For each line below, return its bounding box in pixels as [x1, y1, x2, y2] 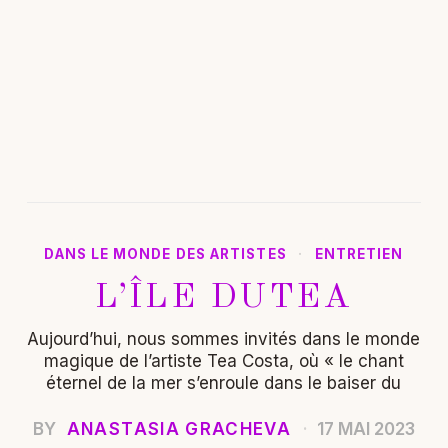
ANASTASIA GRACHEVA [66, 418, 292, 439]
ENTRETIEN [314, 245, 404, 262]
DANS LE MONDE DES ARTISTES [44, 245, 287, 262]
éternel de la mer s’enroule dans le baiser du [46, 372, 402, 393]
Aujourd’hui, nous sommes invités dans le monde [27, 328, 421, 349]
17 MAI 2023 [313, 418, 416, 439]
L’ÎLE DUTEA [95, 280, 353, 315]
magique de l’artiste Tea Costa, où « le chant [43, 350, 404, 371]
